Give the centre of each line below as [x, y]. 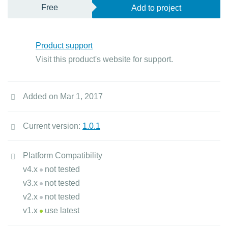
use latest [61, 210]
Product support [64, 46]
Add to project [156, 8]
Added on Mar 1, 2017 [63, 96]
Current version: [53, 126]
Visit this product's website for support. [104, 59]
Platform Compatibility [63, 155]
